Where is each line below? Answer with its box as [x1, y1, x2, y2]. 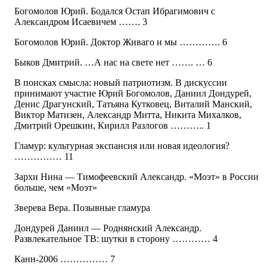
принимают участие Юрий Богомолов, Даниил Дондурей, [14, 88, 252, 99]
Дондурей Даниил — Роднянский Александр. [14, 223, 201, 234]
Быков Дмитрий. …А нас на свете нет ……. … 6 [14, 57, 212, 68]
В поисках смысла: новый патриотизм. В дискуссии [14, 77, 227, 88]
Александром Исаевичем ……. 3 [14, 17, 147, 27]
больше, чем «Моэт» [14, 182, 97, 193]
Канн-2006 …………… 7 [14, 254, 115, 265]
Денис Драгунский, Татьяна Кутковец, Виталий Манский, [14, 99, 252, 110]
